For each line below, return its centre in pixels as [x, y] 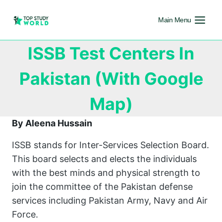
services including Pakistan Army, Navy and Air [110, 200]
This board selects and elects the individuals [104, 159]
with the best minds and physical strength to [106, 173]
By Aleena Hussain [52, 123]
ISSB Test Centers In [111, 53]
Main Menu [175, 20]
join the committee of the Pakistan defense [102, 187]
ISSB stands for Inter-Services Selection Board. [111, 145]
